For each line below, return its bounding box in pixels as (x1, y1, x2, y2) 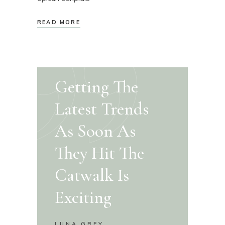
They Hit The (55, 142, 145, 164)
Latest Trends (55, 98, 149, 120)
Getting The (55, 76, 139, 97)
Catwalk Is (55, 164, 130, 186)
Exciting (55, 186, 112, 208)
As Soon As (55, 120, 136, 142)
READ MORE (37, 19, 80, 26)
